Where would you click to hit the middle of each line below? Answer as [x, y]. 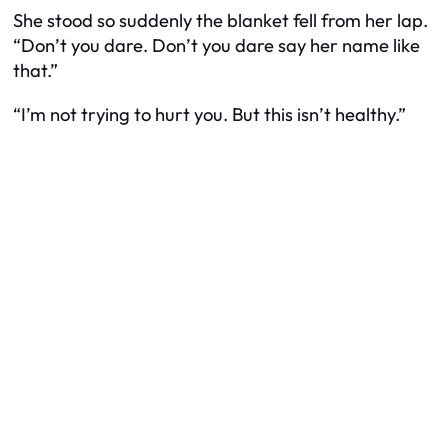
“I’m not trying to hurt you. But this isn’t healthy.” [209, 114]
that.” [35, 71]
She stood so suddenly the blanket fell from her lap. [220, 21]
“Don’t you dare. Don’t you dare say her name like [216, 46]
